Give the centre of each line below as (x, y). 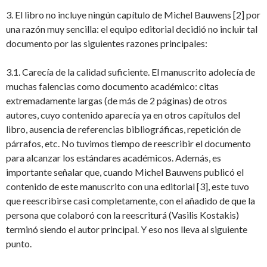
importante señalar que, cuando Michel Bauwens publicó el (125, 172)
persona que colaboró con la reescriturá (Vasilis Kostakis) (122, 215)
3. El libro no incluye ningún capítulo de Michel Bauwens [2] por (133, 15)
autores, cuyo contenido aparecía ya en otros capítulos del (123, 115)
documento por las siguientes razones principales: (107, 43)
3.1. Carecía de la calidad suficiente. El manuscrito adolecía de (131, 72)
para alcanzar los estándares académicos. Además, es (114, 158)
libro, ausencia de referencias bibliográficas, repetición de (123, 129)
